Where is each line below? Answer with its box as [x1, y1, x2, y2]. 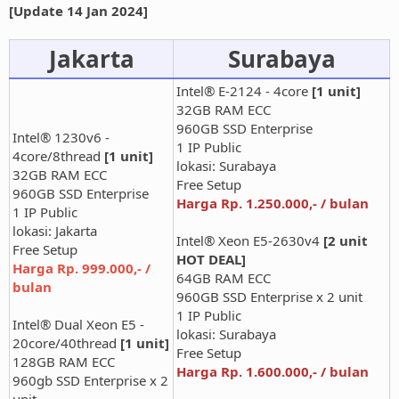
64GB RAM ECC [176, 268, 271, 287]
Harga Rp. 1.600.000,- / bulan [176, 362, 369, 380]
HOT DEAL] [176, 249, 246, 268]
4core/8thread [12, 146, 104, 165]
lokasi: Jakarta [12, 221, 97, 240]
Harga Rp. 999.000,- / [12, 258, 151, 277]
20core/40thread [12, 333, 120, 352]
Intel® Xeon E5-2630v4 [176, 231, 323, 249]
